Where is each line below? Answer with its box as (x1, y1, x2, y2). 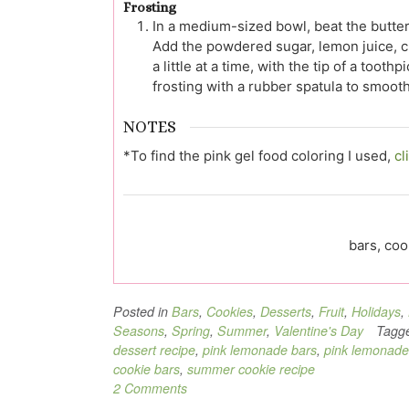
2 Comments (113, 378, 187, 397)
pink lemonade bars (203, 340, 317, 359)
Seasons (113, 320, 164, 340)
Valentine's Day (274, 320, 363, 340)
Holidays (351, 301, 401, 320)
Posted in (113, 301, 172, 320)
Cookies (206, 301, 253, 320)
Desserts (260, 301, 311, 320)
